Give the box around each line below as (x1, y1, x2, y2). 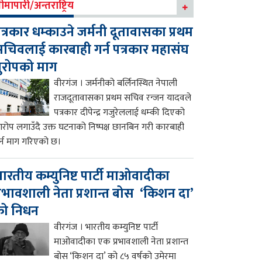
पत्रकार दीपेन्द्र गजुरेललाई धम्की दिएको (54, 104, 185, 120)
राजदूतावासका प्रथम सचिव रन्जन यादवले (54, 89, 192, 106)
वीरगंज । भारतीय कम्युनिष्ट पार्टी (54, 219, 158, 235)
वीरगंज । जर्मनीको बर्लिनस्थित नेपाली (54, 75, 178, 91)
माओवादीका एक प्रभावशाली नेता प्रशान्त (54, 233, 189, 250)
